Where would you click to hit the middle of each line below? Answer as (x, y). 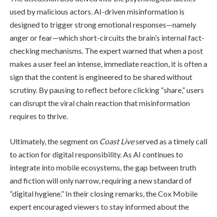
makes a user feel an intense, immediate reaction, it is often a (108, 64)
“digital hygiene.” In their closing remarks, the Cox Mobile (104, 193)
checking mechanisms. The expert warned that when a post (106, 51)
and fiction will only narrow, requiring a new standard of (101, 180)
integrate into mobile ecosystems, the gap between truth (103, 167)
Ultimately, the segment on (54, 141)
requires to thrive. (39, 116)
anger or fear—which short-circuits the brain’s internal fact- (107, 38)
